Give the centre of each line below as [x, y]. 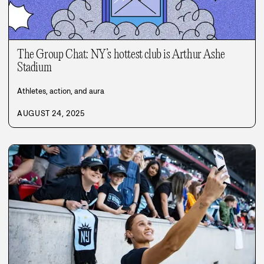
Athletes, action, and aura [61, 91]
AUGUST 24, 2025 [51, 114]
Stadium [34, 68]
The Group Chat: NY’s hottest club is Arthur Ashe [121, 55]
